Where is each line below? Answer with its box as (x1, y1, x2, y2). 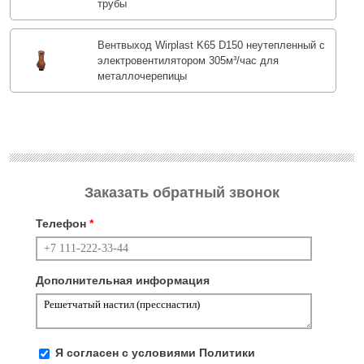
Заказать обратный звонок (84, 184, 279, 201)
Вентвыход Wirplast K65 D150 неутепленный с (97, 39, 325, 52)
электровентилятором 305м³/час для (97, 54, 279, 67)
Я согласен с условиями (55, 346, 199, 360)
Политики (199, 346, 255, 360)
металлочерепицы (97, 70, 187, 83)
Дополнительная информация (36, 274, 210, 288)
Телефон (36, 217, 89, 231)
